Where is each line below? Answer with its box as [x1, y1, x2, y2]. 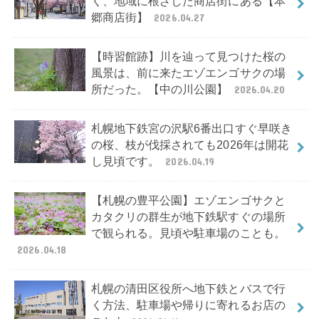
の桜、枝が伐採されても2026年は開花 [90, 139, 288, 152]
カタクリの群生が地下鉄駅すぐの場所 [90, 211, 286, 224]
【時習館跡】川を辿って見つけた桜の [90, 51, 286, 63]
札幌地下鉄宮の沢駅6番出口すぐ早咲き [90, 122, 292, 135]
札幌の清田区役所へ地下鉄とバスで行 [90, 283, 286, 296]
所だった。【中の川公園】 [90, 83, 231, 96]
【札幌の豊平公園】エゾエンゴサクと [90, 194, 286, 207]
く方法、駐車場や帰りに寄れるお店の [90, 299, 286, 312]
